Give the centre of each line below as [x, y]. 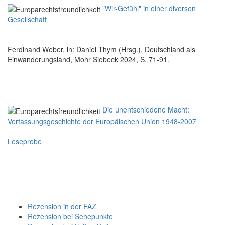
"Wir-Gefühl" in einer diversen [149, 8]
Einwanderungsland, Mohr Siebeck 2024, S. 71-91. [88, 60]
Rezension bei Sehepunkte [70, 216]
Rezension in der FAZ [62, 206]
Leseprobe [25, 141]
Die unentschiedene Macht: [146, 110]
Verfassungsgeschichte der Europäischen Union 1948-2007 [102, 121]
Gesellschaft [27, 19]
